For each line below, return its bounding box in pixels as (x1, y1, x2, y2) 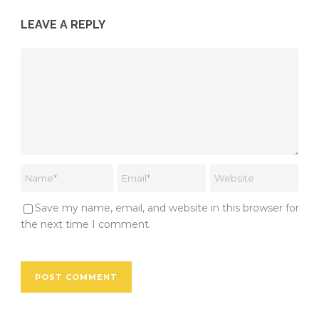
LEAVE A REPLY (21, 17, 105, 31)
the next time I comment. (21, 217, 151, 231)
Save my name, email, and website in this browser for (35, 201, 299, 214)
